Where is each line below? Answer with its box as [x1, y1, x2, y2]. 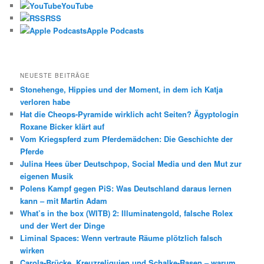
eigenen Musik [20, 170, 74, 182]
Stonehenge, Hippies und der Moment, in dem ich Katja [20, 84, 223, 95]
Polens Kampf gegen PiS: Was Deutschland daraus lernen [20, 183, 232, 194]
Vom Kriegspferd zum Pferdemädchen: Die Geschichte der [20, 133, 233, 145]
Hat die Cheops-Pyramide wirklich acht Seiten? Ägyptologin [20, 108, 239, 120]
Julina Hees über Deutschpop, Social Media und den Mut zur [20, 158, 242, 170]
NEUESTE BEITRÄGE [20, 71, 91, 80]
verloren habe [20, 96, 71, 108]
